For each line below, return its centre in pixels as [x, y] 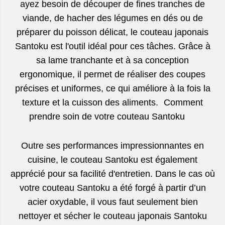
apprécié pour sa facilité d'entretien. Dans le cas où [113, 174]
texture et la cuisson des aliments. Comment [113, 102]
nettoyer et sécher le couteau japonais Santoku [113, 216]
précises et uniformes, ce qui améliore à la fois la [113, 88]
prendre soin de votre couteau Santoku [113, 116]
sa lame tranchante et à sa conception [113, 60]
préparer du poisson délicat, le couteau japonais [113, 32]
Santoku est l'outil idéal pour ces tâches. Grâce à [113, 46]
